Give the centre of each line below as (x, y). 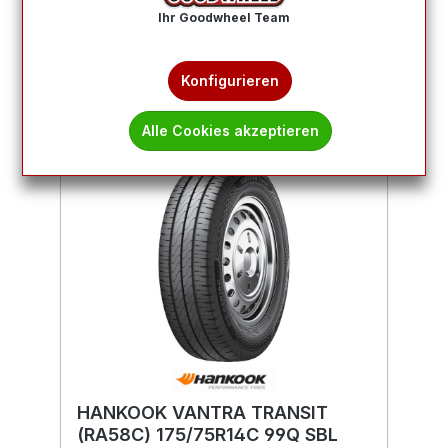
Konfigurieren (230, 81)
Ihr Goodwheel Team (224, 18)
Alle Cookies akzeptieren (230, 131)
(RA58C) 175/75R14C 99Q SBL (207, 434)
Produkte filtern (240, 31)
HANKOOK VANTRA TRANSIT (202, 412)
